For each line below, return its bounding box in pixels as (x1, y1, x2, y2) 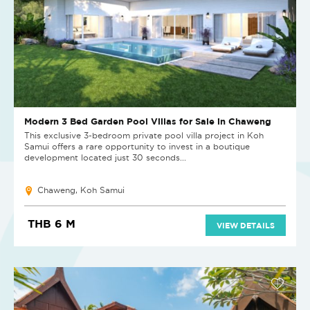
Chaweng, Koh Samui (37, 185, 125, 195)
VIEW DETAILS (217, 221, 275, 230)
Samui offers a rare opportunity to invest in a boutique (24, 142, 250, 152)
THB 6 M (28, 217, 75, 230)
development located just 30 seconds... (24, 153, 186, 163)
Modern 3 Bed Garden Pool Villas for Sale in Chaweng (24, 116, 271, 127)
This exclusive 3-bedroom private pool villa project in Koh (24, 131, 264, 140)
